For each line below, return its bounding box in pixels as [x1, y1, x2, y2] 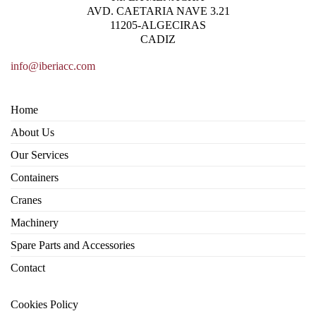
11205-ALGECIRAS [110, 19, 206, 32]
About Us [11, 126, 54, 139]
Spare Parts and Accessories [11, 239, 135, 252]
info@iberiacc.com [11, 60, 95, 73]
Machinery [11, 217, 59, 229]
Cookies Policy [11, 298, 78, 311]
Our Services [11, 149, 68, 162]
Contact [11, 262, 45, 274]
